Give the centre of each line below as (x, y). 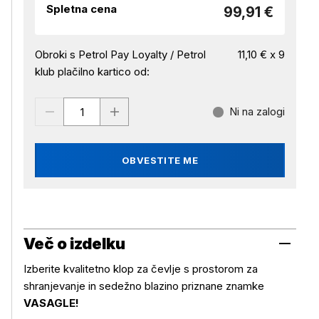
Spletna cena (82, 9)
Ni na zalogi (257, 111)
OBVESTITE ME (160, 160)
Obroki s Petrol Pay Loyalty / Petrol (120, 54)
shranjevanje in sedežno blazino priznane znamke (144, 286)
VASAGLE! (51, 303)
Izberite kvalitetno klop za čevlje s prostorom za (141, 269)
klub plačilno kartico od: (92, 72)
